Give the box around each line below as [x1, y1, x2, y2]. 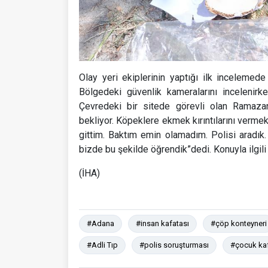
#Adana [87, 218, 114, 228]
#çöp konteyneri [211, 218, 267, 228]
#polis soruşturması [139, 240, 209, 249]
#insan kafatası [136, 218, 189, 228]
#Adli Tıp [87, 240, 118, 249]
